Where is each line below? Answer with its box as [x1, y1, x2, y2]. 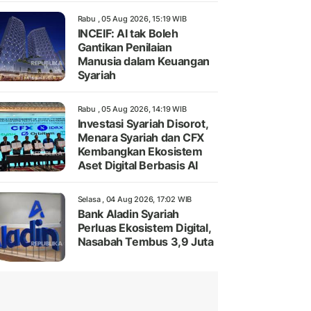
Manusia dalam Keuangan [77, 54, 210, 69]
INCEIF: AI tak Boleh [77, 26, 178, 41]
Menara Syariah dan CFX [77, 131, 204, 145]
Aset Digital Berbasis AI [77, 158, 198, 173]
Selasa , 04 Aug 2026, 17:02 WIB [77, 194, 192, 205]
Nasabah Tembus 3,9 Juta [77, 235, 214, 249]
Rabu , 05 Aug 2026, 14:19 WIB [77, 104, 187, 115]
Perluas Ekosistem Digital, [77, 221, 211, 235]
